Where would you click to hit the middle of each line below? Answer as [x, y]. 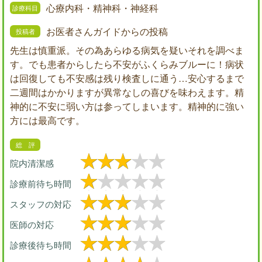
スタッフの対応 [41, 204]
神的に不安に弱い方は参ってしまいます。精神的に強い [127, 106]
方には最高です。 [47, 120]
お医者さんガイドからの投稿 [107, 32]
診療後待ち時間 [41, 245]
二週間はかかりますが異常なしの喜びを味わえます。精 [127, 92]
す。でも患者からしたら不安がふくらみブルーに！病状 [127, 64]
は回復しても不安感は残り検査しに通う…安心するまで [127, 78]
